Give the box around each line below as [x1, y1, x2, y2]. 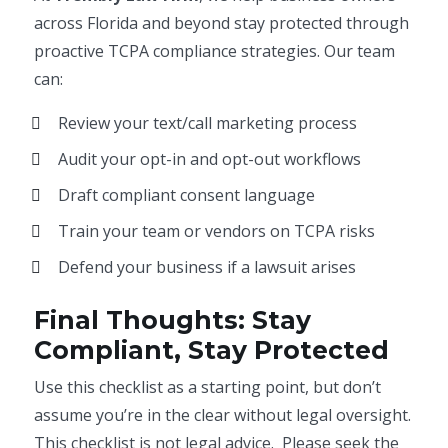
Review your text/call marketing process [58, 112, 358, 134]
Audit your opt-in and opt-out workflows [58, 148, 362, 170]
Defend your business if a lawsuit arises [58, 256, 357, 278]
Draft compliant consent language [58, 184, 316, 206]
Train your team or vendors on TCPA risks [58, 220, 376, 242]
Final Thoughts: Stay [34, 305, 312, 335]
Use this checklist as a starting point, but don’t [34, 376, 382, 398]
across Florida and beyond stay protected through [34, 12, 410, 34]
